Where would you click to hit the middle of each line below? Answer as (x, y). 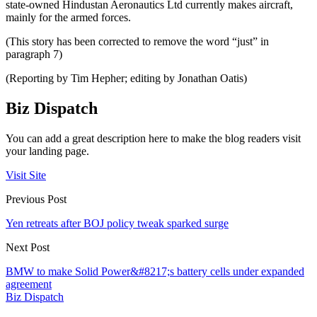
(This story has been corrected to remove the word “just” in (137, 41)
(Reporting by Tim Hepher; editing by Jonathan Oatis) (126, 78)
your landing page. (47, 151)
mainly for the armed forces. (68, 17)
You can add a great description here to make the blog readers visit (153, 138)
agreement (29, 284)
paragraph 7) (34, 54)
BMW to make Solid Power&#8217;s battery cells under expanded (155, 271)
